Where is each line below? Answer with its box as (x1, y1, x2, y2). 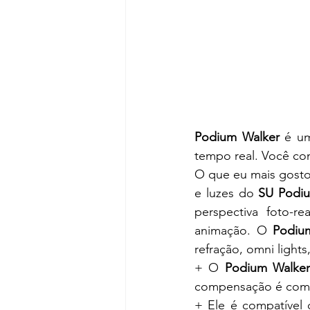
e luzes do (194, 185, 259, 201)
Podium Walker (194, 129, 280, 145)
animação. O (194, 223, 273, 238)
